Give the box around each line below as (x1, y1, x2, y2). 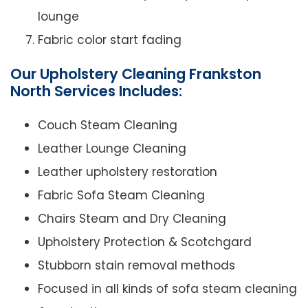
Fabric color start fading (38, 32, 181, 49)
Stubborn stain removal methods (38, 257, 235, 274)
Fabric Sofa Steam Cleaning (38, 187, 205, 204)
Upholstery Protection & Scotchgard (38, 234, 252, 251)
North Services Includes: (10, 81, 182, 102)
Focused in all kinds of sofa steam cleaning (38, 280, 297, 298)
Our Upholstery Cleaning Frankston (10, 64, 261, 85)
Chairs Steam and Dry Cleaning (38, 210, 226, 228)
